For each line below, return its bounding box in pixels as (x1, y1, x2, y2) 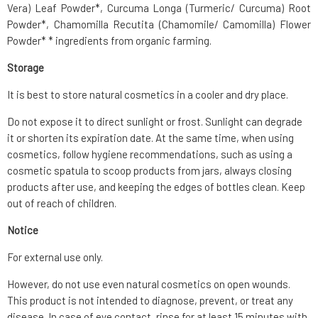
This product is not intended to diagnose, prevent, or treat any (7, 294, 293, 307)
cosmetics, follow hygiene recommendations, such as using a (7, 148, 292, 161)
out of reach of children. (7, 197, 116, 210)
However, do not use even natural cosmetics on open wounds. (7, 278, 290, 291)
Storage (7, 61, 44, 75)
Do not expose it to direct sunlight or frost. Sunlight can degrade (7, 115, 302, 128)
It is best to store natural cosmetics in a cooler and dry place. (7, 88, 288, 102)
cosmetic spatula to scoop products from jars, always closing (7, 164, 292, 177)
